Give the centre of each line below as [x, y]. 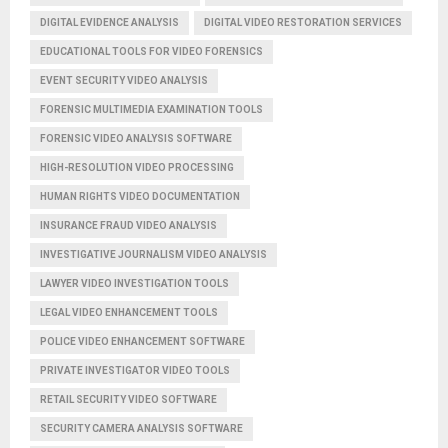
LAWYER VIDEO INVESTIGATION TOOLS [134, 283]
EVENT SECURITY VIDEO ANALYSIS [124, 80]
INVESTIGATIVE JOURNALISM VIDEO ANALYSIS [153, 254]
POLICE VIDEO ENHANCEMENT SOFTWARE [142, 341]
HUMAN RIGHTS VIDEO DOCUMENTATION [140, 196]
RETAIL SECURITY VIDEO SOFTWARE [128, 399]
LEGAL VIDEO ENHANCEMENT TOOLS [129, 312]
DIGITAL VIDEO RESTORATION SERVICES [303, 22]
